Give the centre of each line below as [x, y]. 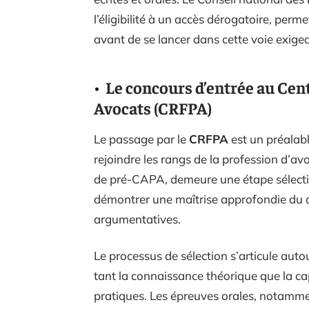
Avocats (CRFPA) [153, 107]
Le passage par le [141, 139]
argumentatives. [137, 219]
